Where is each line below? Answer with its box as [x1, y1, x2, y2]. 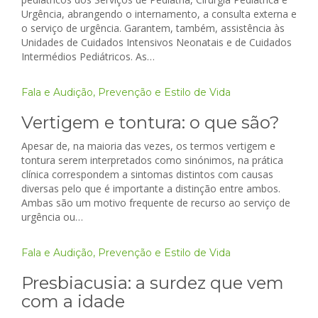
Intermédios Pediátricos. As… [21, 50, 155, 64]
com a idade [21, 291, 125, 312]
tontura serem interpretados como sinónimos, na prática [21, 153, 283, 168]
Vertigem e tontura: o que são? [21, 112, 280, 133]
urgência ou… [21, 210, 83, 224]
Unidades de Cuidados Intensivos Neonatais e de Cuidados [21, 35, 292, 50]
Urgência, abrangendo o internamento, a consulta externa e [21, 7, 297, 21]
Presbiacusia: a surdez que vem [21, 273, 284, 294]
